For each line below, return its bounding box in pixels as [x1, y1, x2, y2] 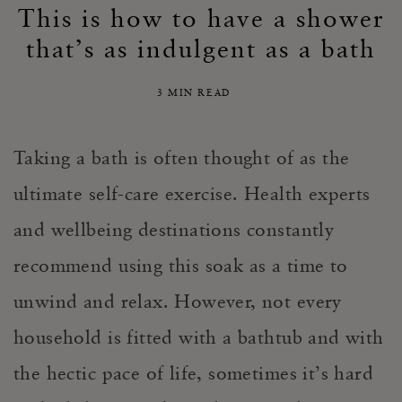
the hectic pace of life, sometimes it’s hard [13, 361, 374, 385]
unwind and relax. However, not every [13, 289, 342, 313]
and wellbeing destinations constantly [13, 217, 335, 241]
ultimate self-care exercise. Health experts [13, 181, 371, 205]
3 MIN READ [156, 86, 236, 100]
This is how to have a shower [17, 3, 385, 34]
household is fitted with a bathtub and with [13, 325, 384, 349]
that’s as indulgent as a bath [26, 33, 376, 65]
